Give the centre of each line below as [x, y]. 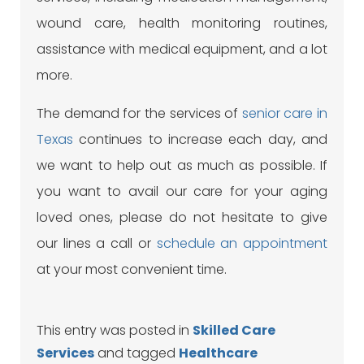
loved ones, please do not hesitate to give [182, 218]
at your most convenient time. [132, 270]
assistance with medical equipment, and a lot [182, 50]
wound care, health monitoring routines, [182, 24]
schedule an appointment [242, 244]
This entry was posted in [115, 331]
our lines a [74, 244]
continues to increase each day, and [200, 140]
